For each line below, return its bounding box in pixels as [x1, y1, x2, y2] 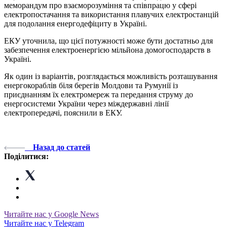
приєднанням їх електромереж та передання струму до [4, 90, 193, 99]
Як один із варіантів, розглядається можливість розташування [4, 71, 217, 81]
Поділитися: [4, 152, 49, 161]
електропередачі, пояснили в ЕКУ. [4, 108, 122, 117]
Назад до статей [33, 142, 90, 152]
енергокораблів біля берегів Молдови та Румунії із [4, 81, 178, 90]
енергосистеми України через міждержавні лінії [4, 99, 169, 108]
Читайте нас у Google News [4, 209, 99, 218]
